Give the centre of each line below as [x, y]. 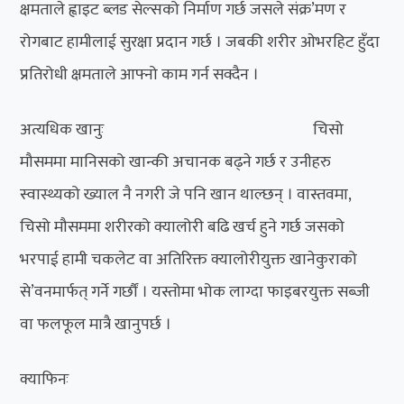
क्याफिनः [45, 379]
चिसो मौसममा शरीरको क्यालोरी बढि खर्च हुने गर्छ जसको [183, 227]
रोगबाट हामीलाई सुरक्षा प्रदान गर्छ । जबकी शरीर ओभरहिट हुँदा [200, 42]
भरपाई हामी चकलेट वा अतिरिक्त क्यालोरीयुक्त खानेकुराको [189, 259]
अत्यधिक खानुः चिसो [182, 129]
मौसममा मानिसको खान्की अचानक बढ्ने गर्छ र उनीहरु [176, 162]
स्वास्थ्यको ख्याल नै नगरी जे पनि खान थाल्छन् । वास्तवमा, [186, 194]
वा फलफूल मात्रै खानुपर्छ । [96, 324]
